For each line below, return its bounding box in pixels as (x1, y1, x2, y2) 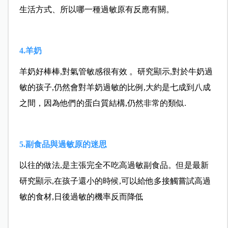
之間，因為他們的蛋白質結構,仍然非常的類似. (19, 98, 186, 107)
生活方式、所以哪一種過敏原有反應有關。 (19, 5, 174, 14)
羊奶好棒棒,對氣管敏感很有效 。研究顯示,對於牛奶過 (19, 67, 213, 76)
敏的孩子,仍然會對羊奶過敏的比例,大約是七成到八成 (19, 82, 211, 92)
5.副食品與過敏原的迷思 (19, 139, 107, 149)
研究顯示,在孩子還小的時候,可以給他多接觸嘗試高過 (19, 176, 211, 185)
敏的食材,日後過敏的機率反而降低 (19, 192, 144, 201)
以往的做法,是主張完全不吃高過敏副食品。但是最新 (19, 160, 209, 169)
